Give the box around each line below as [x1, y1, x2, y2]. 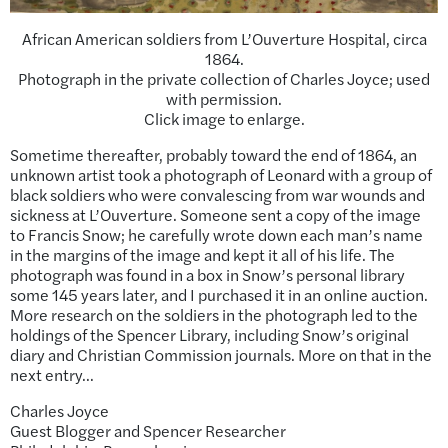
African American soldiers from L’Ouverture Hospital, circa [21, 26, 427, 50]
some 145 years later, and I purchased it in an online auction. [10, 282, 428, 306]
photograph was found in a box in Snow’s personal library [10, 262, 405, 286]
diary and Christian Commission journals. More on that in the [10, 342, 432, 366]
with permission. [166, 86, 282, 110]
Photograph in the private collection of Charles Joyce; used [18, 66, 430, 90]
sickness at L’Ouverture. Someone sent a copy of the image [10, 202, 421, 226]
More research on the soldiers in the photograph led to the [10, 302, 418, 326]
